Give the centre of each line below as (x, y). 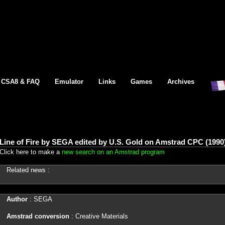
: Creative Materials (99, 216)
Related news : (28, 170)
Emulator (69, 82)
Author (17, 199)
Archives (181, 82)
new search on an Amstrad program (113, 152)
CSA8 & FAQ (20, 82)
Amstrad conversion (39, 216)
